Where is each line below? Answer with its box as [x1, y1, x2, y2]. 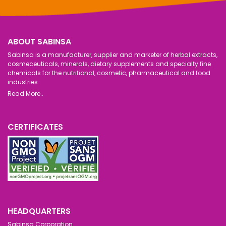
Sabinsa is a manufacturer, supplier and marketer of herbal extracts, [8, 50, 217, 59]
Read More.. [8, 89, 43, 98]
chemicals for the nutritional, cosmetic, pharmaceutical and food [8, 68, 210, 77]
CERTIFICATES [8, 121, 63, 133]
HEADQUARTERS [8, 205, 71, 217]
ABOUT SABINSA [8, 35, 71, 47]
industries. [8, 77, 39, 86]
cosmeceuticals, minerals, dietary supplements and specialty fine [8, 59, 211, 68]
